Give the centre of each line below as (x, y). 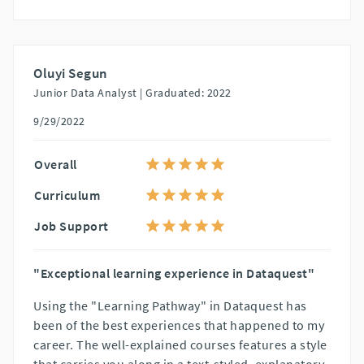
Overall (56, 164)
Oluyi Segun (71, 73)
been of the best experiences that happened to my (179, 325)
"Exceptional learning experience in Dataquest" (174, 273)
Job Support (71, 225)
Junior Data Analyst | (88, 92)
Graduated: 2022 (188, 92)
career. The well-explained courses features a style (180, 344)
